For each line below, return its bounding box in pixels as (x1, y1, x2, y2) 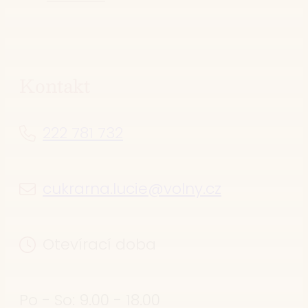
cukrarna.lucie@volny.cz (43, 178, 221, 199)
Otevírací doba (43, 234, 156, 255)
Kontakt (19, 70, 90, 100)
